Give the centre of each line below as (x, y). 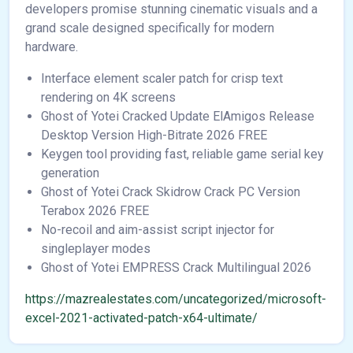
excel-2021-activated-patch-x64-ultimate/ (141, 318)
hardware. (52, 47)
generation (70, 173)
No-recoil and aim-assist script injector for (158, 230)
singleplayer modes (96, 249)
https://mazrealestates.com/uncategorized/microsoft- (176, 299)
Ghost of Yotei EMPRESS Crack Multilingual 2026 (176, 268)
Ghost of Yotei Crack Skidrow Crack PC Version (171, 192)
